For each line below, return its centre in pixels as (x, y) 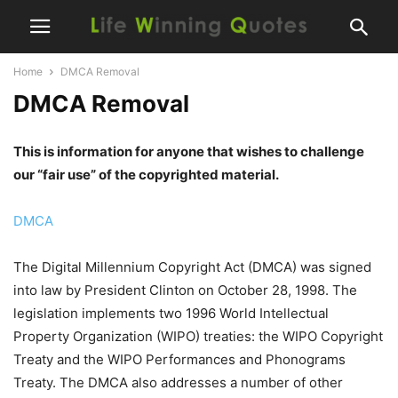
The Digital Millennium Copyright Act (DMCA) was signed (192, 267)
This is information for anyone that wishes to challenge (189, 151)
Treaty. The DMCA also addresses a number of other (178, 382)
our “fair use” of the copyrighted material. (146, 175)
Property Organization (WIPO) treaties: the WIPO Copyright (198, 336)
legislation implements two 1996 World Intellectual (171, 313)
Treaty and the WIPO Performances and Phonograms (179, 359)
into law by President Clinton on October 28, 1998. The (185, 290)
